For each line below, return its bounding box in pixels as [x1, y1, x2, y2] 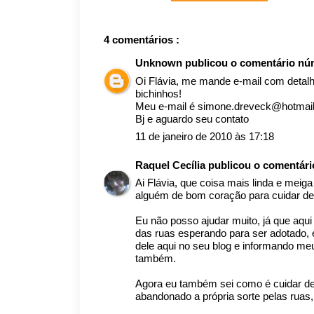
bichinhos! [135, 87, 182, 100]
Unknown [135, 57, 185, 69]
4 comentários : [104, 34, 179, 46]
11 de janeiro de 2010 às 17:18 [135, 130, 274, 142]
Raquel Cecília [135, 158, 208, 171]
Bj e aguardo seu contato [135, 112, 249, 125]
